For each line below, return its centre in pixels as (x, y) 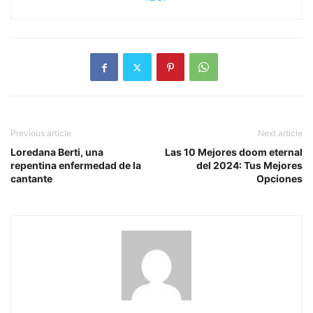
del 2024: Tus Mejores (249, 166)
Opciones (279, 179)
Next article (280, 133)
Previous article (41, 133)
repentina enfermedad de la (76, 166)
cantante (31, 179)
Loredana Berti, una (57, 152)
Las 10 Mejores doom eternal (234, 152)
